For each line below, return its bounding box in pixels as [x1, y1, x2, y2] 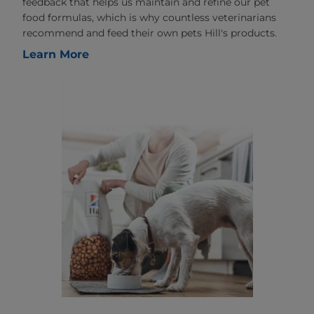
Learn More [22, 48, 89, 62]
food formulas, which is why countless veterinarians [22, 11, 276, 25]
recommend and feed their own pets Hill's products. [22, 27, 277, 40]
